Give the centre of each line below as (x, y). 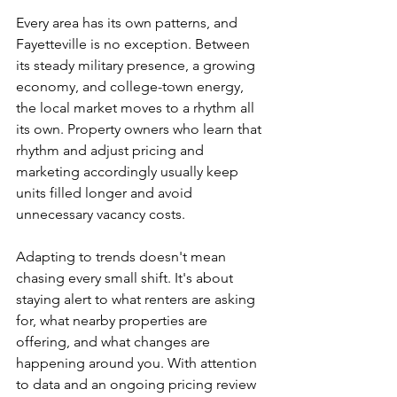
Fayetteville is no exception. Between (135, 44)
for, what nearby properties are (113, 320)
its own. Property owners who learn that (140, 129)
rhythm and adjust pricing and (112, 150)
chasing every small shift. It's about (126, 278)
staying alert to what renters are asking (137, 299)
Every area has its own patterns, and (128, 23)
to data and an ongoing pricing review (138, 384)
